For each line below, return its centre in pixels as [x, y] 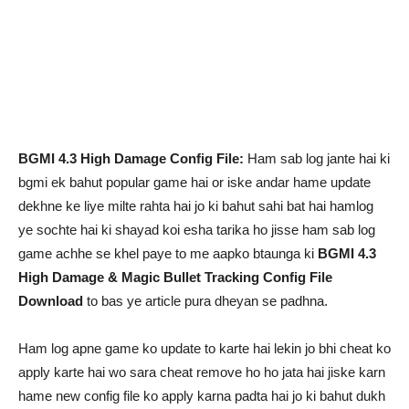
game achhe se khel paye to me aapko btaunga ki [168, 253]
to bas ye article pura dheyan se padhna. [205, 301]
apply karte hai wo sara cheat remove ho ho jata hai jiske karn [202, 372]
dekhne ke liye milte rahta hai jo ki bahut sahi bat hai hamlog [196, 206]
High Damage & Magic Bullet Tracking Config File [175, 277]
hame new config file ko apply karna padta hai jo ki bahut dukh [202, 396]
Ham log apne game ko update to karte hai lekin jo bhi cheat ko [204, 348]
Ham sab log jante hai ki [317, 158]
